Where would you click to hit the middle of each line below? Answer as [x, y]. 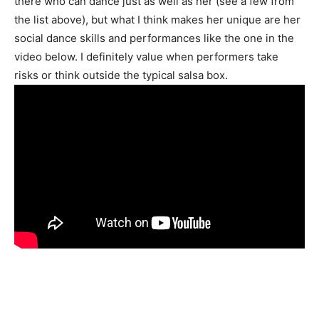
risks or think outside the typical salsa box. [121, 75]
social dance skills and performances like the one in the [154, 38]
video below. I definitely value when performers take [146, 57]
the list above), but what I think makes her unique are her [157, 20]
